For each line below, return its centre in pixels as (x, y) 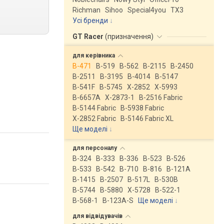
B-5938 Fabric (142, 108)
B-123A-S (118, 200)
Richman (86, 10)
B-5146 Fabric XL (147, 118)
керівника (101, 55)
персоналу (102, 148)
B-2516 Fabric (161, 97)
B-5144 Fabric (94, 108)
